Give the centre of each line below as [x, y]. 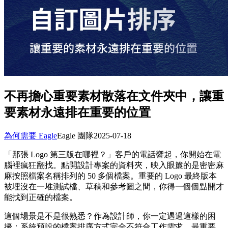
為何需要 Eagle [31, 135]
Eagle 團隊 [75, 135]
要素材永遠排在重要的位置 [77, 112]
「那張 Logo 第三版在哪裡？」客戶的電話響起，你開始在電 [112, 154]
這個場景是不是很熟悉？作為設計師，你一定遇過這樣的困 [110, 216]
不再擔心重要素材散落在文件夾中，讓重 [114, 96]
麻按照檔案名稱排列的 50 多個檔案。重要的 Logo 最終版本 [110, 176]
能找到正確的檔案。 [41, 197]
